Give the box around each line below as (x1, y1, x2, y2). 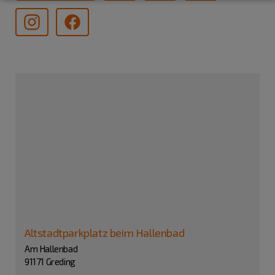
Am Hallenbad (25, 243, 78, 255)
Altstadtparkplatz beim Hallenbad (25, 225, 185, 239)
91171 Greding (25, 256, 76, 268)
